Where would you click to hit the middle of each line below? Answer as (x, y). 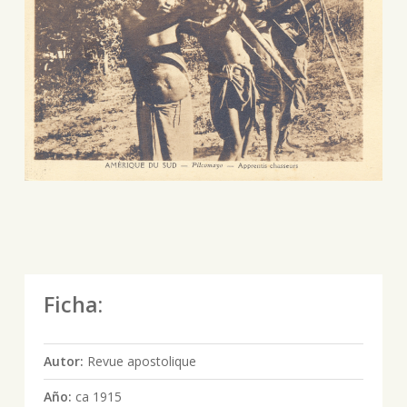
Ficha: (73, 305)
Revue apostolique (141, 362)
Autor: (65, 362)
